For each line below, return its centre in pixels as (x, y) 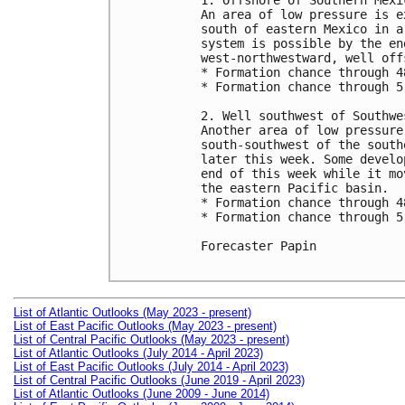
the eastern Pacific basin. (295, 188)
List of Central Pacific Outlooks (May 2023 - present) (151, 339)
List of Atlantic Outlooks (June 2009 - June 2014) (141, 393)
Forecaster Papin (259, 246)
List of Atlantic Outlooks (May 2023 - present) (132, 312)
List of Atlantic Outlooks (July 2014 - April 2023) (138, 353)
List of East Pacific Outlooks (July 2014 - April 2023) (151, 366)
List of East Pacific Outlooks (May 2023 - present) (145, 325)
